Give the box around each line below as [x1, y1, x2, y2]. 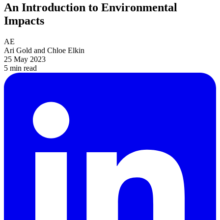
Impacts [4, 14, 44, 27]
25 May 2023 [4, 55, 46, 64]
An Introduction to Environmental [4, 1, 177, 14]
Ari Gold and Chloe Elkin [4, 46, 84, 55]
